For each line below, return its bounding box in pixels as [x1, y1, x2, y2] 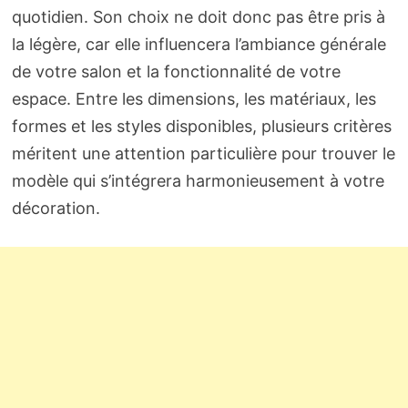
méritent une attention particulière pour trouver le [11, 144, 395, 164]
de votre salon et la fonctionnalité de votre [11, 62, 341, 82]
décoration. [11, 199, 100, 219]
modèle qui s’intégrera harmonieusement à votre [11, 171, 384, 191]
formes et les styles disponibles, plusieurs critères [11, 117, 392, 137]
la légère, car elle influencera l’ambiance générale [11, 35, 386, 55]
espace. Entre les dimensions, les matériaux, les [11, 89, 376, 109]
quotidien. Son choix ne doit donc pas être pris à [11, 7, 385, 27]
